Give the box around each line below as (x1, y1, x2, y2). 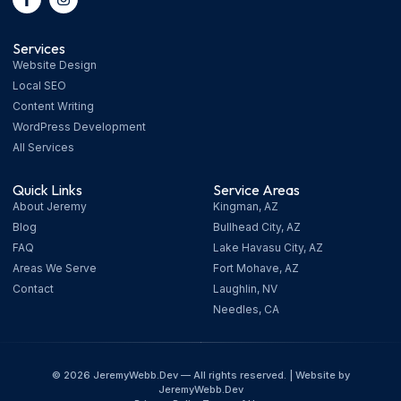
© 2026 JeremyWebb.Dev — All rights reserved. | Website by (51, 369, 350, 382)
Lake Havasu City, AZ (213, 241, 323, 255)
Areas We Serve (13, 261, 97, 276)
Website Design (13, 58, 97, 73)
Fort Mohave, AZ (213, 261, 299, 276)
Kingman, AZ (213, 200, 278, 214)
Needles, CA (213, 303, 279, 317)
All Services (13, 141, 74, 155)
